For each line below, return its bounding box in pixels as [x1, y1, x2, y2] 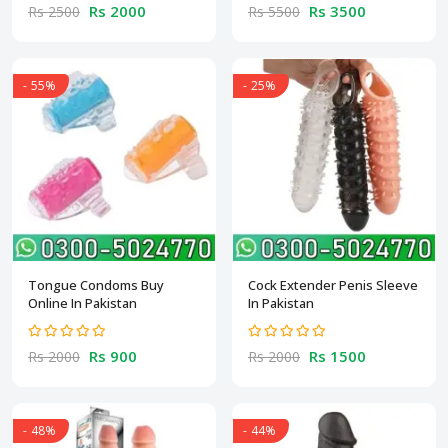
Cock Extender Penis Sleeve [248, 275, 418, 294]
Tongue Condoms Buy [28, 275, 164, 294]
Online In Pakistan [28, 293, 137, 312]
